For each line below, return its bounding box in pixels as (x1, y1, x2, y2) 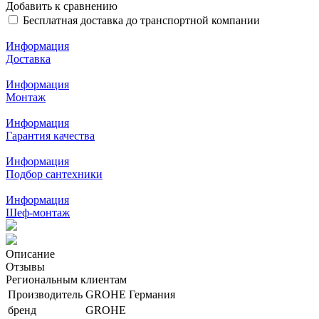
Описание (6, 247, 55, 260)
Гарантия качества (6, 129, 95, 142)
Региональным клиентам (6, 273, 127, 286)
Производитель (8, 288, 83, 300)
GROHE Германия (85, 288, 175, 300)
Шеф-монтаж (6, 206, 70, 219)
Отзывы (6, 260, 45, 273)
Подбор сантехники (6, 167, 103, 180)
